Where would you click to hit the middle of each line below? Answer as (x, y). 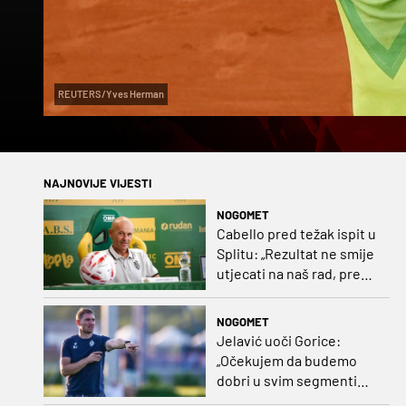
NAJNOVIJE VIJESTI (97, 183)
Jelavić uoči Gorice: (278, 340)
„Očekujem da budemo (286, 360)
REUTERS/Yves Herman (111, 93)
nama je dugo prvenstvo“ (294, 293)
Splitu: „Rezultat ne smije (295, 253)
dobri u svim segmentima (296, 380)
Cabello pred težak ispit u (296, 233)
